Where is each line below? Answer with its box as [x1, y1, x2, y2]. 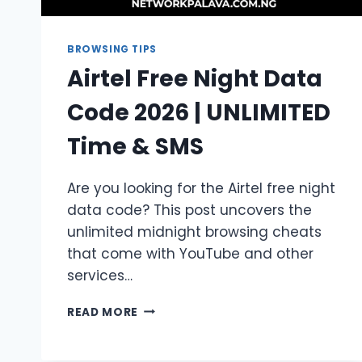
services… [67, 265, 133, 285]
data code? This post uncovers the [67, 200, 312, 220]
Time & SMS [67, 130, 204, 162]
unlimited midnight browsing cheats [67, 221, 322, 242]
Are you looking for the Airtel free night [67, 178, 335, 198]
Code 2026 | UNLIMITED [67, 96, 330, 128]
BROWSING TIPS [67, 42, 157, 56]
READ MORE [67, 304, 139, 320]
